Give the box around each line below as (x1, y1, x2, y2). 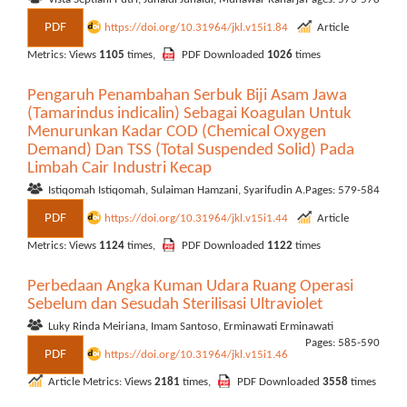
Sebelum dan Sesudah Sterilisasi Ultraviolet (27, 296, 323, 313)
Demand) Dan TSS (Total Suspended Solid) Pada (27, 142, 354, 159)
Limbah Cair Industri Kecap (27, 160, 212, 177)
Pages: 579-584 (305, 184, 380, 196)
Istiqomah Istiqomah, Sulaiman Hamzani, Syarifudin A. (48, 184, 305, 196)
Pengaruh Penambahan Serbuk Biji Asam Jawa (27, 87, 347, 104)
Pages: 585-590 (305, 337, 380, 349)
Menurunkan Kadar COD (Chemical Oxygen (27, 124, 326, 141)
